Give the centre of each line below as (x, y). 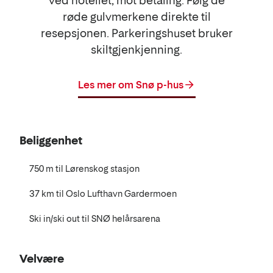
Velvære (42, 258)
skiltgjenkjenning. (136, 49)
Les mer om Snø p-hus (130, 84)
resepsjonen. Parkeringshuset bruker (136, 33)
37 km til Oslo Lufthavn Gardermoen (103, 193)
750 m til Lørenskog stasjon (84, 168)
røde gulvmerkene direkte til (136, 16)
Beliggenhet (51, 140)
